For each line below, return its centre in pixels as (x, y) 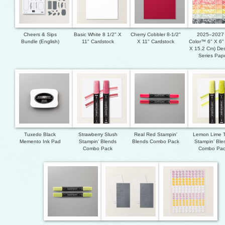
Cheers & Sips (40, 35)
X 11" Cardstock (155, 42)
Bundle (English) (40, 42)
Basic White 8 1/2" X (98, 35)
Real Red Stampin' (155, 135)
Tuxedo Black (40, 135)
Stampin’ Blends (98, 142)
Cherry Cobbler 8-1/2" (155, 35)
